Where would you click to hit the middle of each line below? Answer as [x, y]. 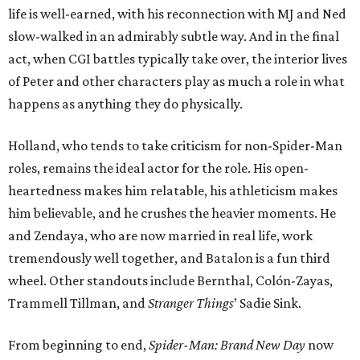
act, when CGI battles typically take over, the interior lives [178, 59]
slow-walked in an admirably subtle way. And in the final [174, 36]
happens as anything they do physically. [125, 104]
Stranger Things [191, 303]
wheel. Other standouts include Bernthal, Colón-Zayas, [170, 280]
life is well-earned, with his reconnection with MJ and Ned [177, 14]
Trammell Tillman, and [78, 303]
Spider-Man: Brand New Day [227, 345]
